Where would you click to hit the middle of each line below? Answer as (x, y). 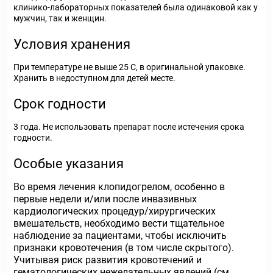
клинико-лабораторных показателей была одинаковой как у (136, 7)
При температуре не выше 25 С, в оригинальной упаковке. (129, 67)
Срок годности (60, 104)
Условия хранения (72, 44)
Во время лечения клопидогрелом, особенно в (119, 187)
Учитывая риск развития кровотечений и (108, 260)
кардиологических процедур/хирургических (115, 211)
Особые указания (69, 164)
